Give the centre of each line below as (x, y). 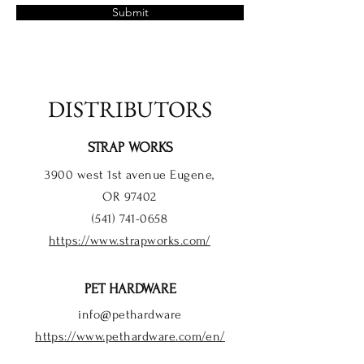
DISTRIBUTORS (130, 108)
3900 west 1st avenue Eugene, (130, 174)
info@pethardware (130, 314)
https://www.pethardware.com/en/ (130, 336)
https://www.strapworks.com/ (130, 240)
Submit (130, 12)
